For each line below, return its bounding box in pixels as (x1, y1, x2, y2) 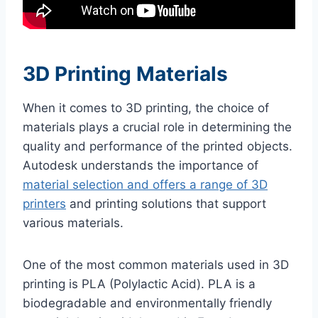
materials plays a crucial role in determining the (23, 119, 292, 134)
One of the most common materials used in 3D (23, 257, 289, 272)
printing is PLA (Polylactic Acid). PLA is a (23, 276, 256, 291)
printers (23, 196, 66, 211)
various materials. (23, 215, 124, 230)
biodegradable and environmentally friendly (23, 295, 272, 310)
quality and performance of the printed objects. (23, 138, 292, 153)
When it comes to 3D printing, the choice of (23, 100, 269, 115)
